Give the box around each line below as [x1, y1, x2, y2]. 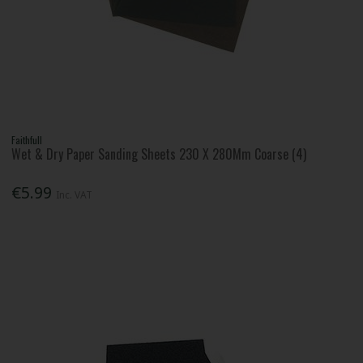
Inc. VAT [56, 187, 93, 202]
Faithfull [11, 133, 43, 147]
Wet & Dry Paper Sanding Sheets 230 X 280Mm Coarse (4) [11, 144, 307, 164]
